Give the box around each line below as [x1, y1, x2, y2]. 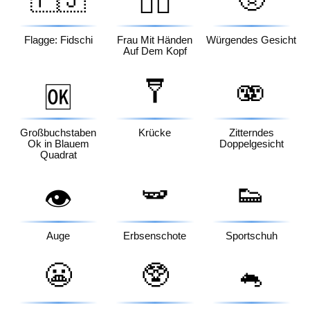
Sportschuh [225, 230, 277, 241]
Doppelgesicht [219, 138, 284, 149]
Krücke [138, 127, 172, 138]
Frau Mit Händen [117, 35, 193, 46]
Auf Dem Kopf [122, 46, 187, 57]
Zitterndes [228, 127, 274, 138]
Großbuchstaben [20, 127, 97, 138]
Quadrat [39, 149, 77, 161]
